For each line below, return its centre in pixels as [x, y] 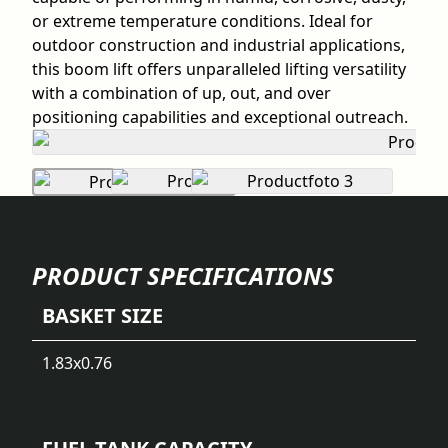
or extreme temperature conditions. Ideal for [202, 21]
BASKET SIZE [102, 315]
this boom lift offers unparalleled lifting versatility [219, 69]
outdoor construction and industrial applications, [218, 45]
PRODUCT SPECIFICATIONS [183, 275]
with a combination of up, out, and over [181, 93]
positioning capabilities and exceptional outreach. [220, 117]
